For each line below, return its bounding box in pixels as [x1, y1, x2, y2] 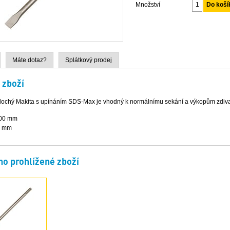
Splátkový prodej [65, 56, 112, 64]
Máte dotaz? [12, 56, 47, 64]
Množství [136, 1, 160, 8]
